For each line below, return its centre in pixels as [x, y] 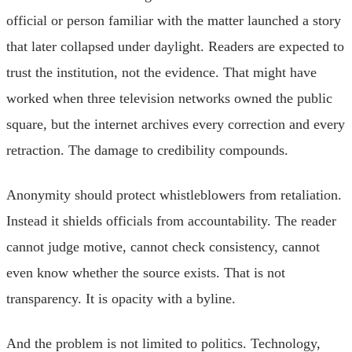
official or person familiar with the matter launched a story [174, 20]
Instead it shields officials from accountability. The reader [171, 220]
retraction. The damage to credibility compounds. [147, 150]
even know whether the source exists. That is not [146, 272]
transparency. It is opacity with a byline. [121, 298]
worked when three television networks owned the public [169, 98]
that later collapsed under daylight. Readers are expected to [175, 46]
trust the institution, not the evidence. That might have [161, 72]
